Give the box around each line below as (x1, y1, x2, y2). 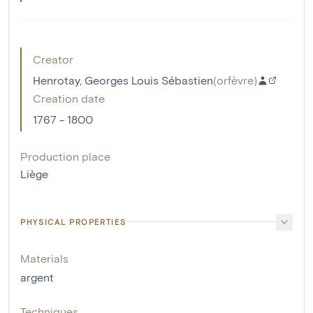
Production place (20, 149, 110, 163)
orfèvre (217, 73, 254, 87)
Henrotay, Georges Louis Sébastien (33, 73, 213, 87)
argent (20, 270, 54, 284)
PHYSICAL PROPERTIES (20, 217, 126, 226)
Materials (20, 251, 68, 265)
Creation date (33, 91, 105, 105)
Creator (33, 52, 73, 66)
